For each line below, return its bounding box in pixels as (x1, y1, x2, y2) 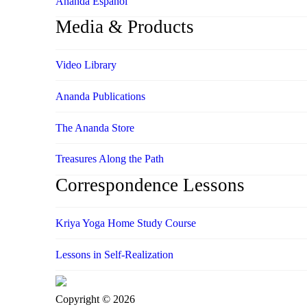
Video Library (55, 59, 116, 71)
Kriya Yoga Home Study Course (55, 217, 196, 229)
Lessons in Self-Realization (55, 248, 173, 260)
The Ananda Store (55, 121, 134, 134)
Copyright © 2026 (55, 293, 135, 305)
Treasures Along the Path (55, 153, 164, 165)
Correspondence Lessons (55, 174, 245, 195)
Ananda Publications (55, 90, 145, 102)
